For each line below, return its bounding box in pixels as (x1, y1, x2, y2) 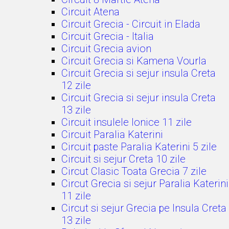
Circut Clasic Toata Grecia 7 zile (61, 165, 207, 177)
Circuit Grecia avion (61, 42, 151, 55)
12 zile (61, 79, 91, 91)
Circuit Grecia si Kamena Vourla (61, 55, 207, 67)
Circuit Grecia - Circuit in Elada (61, 18, 200, 30)
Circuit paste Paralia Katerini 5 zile (61, 141, 217, 153)
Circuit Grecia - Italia (61, 30, 154, 42)
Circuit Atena (61, 6, 120, 18)
